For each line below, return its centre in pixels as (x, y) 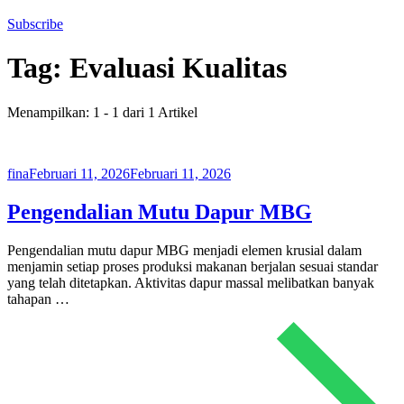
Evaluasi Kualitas (178, 68)
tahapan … (38, 298)
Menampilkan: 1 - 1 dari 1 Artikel (102, 112)
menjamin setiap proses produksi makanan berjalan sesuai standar (193, 266)
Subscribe (35, 24)
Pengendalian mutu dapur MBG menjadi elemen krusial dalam (184, 250)
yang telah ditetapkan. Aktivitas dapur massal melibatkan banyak (191, 282)
